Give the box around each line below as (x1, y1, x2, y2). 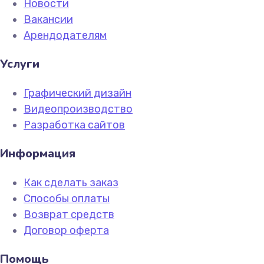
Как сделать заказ (24, 176, 118, 189)
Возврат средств (24, 208, 114, 221)
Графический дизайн (24, 87, 131, 100)
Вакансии (24, 13, 73, 26)
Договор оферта (24, 224, 109, 237)
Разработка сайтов (24, 118, 125, 131)
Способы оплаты (24, 192, 110, 205)
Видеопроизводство (24, 103, 133, 115)
